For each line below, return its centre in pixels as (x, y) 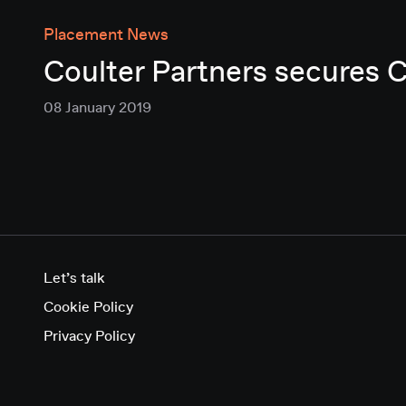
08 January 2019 (97, 108)
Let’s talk (74, 279)
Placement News (106, 35)
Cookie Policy (88, 308)
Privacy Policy (89, 337)
